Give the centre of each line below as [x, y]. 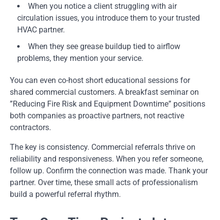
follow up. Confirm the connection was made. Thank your [109, 170]
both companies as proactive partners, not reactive [97, 115]
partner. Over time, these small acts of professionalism [104, 182]
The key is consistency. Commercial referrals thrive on [103, 147]
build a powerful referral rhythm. [65, 194]
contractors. [30, 127]
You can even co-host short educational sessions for [100, 80]
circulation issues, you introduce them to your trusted [109, 18]
